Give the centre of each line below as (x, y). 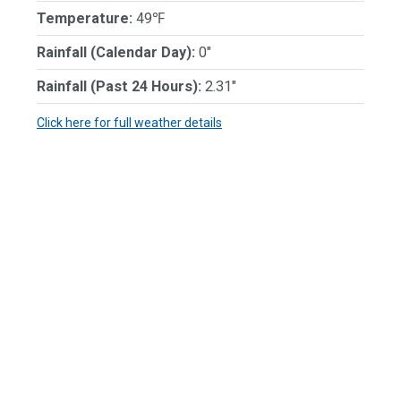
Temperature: (85, 18)
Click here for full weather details (129, 123)
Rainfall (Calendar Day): (116, 52)
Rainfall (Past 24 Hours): (119, 86)
